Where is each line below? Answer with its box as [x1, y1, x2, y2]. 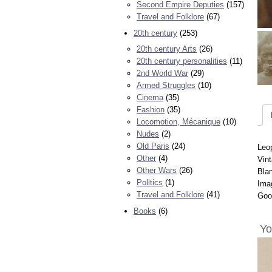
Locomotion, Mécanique [137, 117, 220, 127]
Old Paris [137, 141, 169, 151]
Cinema [137, 93, 163, 103]
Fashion [137, 105, 165, 115]
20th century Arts [137, 44, 197, 54]
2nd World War [137, 69, 188, 78]
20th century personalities [137, 56, 227, 66]
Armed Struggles [137, 81, 195, 90]
